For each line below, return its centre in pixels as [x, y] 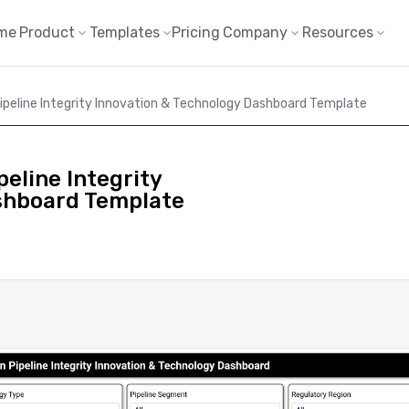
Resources [338, 32]
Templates [125, 32]
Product [47, 32]
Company [255, 32]
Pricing [196, 32]
